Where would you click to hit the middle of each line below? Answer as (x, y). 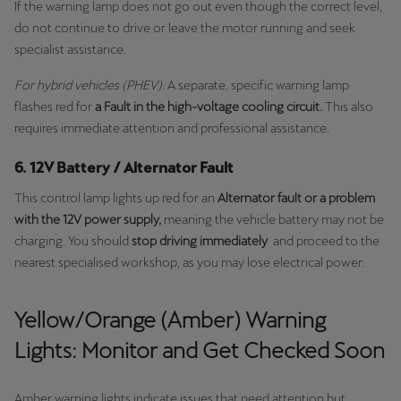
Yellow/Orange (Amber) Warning (170, 320)
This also (348, 106)
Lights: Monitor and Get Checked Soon (200, 350)
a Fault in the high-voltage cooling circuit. (209, 106)
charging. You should (73, 240)
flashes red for (55, 106)
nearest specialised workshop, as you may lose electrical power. (189, 262)
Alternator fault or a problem (296, 197)
